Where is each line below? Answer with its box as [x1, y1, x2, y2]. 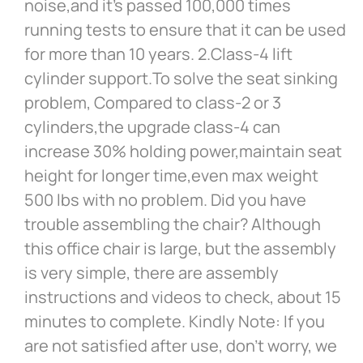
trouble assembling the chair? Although [24, 213, 321, 236]
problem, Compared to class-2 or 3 [24, 92, 281, 114]
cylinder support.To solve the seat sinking [24, 67, 338, 90]
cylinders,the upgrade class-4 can [24, 116, 280, 139]
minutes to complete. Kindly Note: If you [24, 310, 325, 333]
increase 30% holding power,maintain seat [24, 140, 342, 163]
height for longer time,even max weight [24, 164, 318, 187]
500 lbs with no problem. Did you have [24, 189, 306, 211]
